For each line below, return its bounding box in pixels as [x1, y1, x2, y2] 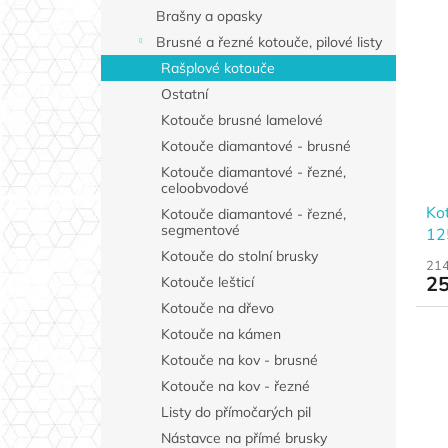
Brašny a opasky [155, 7, 262, 26]
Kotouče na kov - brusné [160, 351, 318, 370]
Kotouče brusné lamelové [160, 111, 323, 130]
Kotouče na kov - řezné [160, 377, 310, 396]
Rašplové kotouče [160, 59, 275, 78]
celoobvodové [160, 179, 249, 198]
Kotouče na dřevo [160, 299, 274, 318]
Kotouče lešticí [160, 273, 254, 292]
